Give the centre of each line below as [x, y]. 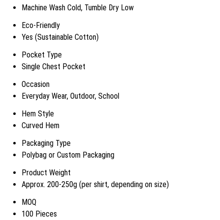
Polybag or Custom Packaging [68, 155]
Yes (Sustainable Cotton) [60, 37]
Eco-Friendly [41, 25]
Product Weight [46, 173]
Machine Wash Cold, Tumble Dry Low [78, 8]
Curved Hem [41, 125]
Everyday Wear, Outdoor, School [70, 96]
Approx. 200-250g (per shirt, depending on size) [95, 184]
